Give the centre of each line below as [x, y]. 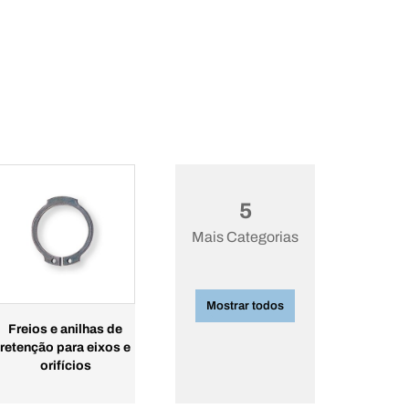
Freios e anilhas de [65, 329]
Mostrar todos [245, 306]
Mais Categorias [245, 237]
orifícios [65, 366]
